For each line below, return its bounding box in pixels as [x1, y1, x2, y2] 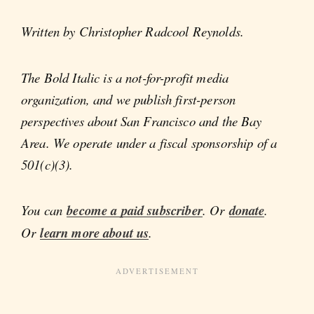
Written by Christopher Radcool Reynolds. [21, 22, 244, 41]
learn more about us [40, 224, 149, 242]
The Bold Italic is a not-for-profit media [21, 68, 229, 86]
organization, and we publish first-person [21, 90, 236, 108]
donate [228, 201, 265, 219]
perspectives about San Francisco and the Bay [21, 111, 262, 130]
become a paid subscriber [67, 201, 203, 219]
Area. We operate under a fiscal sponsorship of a [21, 133, 278, 151]
